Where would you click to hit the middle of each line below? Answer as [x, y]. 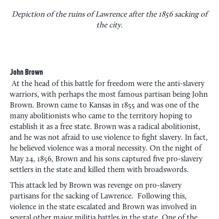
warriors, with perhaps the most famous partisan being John [109, 95]
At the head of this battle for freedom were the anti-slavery [107, 84]
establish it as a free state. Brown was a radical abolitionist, [105, 127]
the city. [109, 25]
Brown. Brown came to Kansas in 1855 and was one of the [104, 105]
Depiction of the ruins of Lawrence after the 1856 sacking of [109, 14]
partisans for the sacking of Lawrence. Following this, [98, 196]
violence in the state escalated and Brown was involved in [103, 207]
